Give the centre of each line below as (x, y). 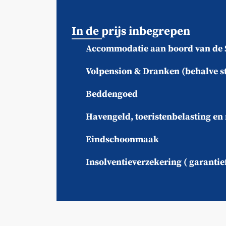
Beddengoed (111, 94)
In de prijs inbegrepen (131, 31)
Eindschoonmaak (122, 139)
